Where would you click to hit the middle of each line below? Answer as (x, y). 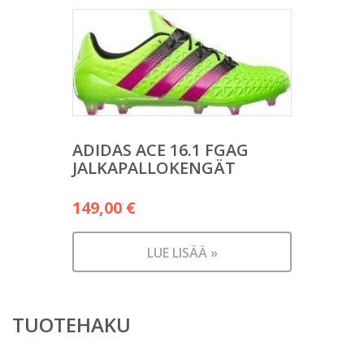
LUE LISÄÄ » (182, 253)
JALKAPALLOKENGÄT (154, 168)
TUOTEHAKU (71, 325)
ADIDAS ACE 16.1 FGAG (160, 150)
